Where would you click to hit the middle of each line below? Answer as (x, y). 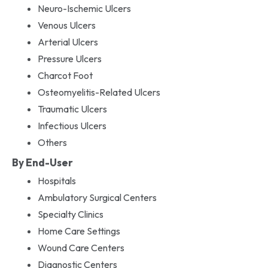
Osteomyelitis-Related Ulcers (99, 92)
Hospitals (57, 180)
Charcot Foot (65, 75)
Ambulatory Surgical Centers (97, 197)
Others (52, 142)
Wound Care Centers (81, 247)
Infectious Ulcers (72, 125)
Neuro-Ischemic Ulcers (84, 8)
